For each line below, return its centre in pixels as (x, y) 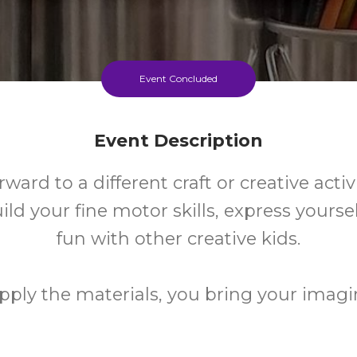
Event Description (178, 141)
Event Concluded (178, 78)
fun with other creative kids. (178, 239)
